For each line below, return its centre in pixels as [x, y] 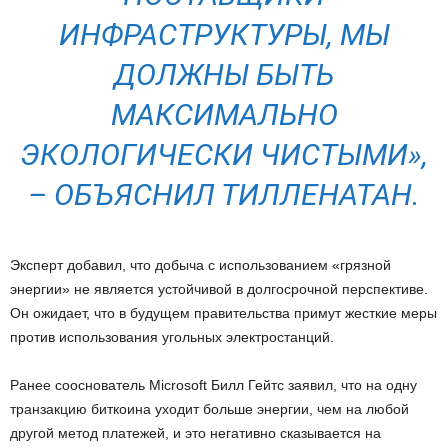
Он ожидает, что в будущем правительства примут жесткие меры [223, 312]
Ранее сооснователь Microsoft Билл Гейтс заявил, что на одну [213, 384]
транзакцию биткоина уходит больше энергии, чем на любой [209, 408]
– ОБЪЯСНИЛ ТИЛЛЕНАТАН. [224, 194]
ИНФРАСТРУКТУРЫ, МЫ [224, 34]
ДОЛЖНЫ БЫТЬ [224, 74]
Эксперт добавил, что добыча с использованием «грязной [200, 264]
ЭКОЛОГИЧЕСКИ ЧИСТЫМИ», [224, 154]
